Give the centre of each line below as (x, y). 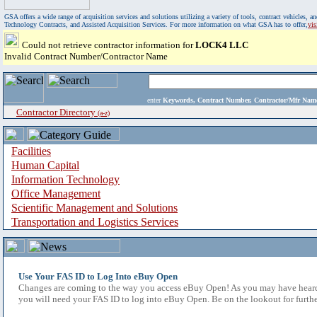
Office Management (56, 194)
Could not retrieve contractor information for (109, 45)
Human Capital (45, 165)
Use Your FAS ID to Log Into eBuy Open (98, 276)
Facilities (31, 151)
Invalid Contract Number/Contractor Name (86, 56)
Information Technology (65, 179)
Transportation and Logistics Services (95, 222)
